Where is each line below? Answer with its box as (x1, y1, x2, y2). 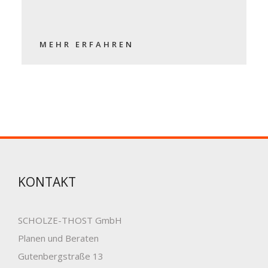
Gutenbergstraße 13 (18, 249, 103, 262)
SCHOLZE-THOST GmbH (18, 214, 122, 226)
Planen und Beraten (18, 232, 99, 244)
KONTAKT (18, 173, 76, 190)
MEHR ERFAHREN (39, 38, 134, 50)
